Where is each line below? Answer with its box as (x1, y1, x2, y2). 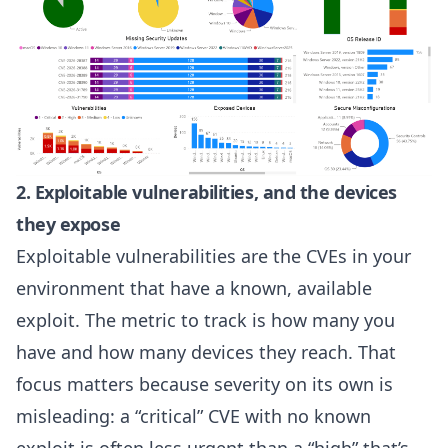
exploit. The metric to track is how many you (16, 308, 395, 333)
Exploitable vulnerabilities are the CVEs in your (16, 244, 411, 269)
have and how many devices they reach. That (16, 340, 396, 365)
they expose (16, 212, 121, 237)
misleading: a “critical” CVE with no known (16, 404, 371, 429)
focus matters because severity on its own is (16, 372, 393, 397)
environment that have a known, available (16, 276, 372, 301)
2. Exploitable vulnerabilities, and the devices (16, 180, 397, 205)
